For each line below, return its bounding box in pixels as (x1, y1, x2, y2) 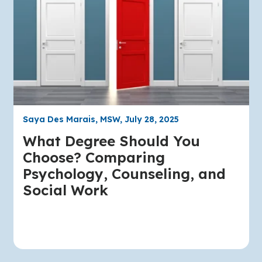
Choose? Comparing (22, 148, 165, 166)
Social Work (22, 181, 108, 199)
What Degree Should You (22, 132, 200, 150)
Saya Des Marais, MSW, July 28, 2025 (22, 113, 179, 125)
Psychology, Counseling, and (22, 164, 226, 182)
